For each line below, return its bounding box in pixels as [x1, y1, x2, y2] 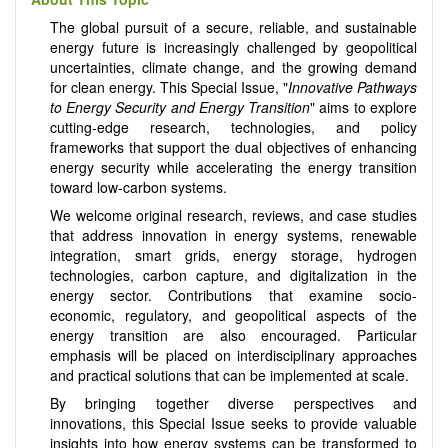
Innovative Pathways [288, 77, 418, 98]
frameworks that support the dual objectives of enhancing [49, 137, 417, 158]
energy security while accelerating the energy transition [49, 157, 417, 178]
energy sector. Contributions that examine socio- [49, 285, 417, 306]
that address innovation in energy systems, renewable [49, 225, 417, 246]
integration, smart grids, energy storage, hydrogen [49, 245, 417, 266]
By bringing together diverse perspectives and [49, 393, 417, 414]
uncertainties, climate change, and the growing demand [49, 57, 417, 78]
